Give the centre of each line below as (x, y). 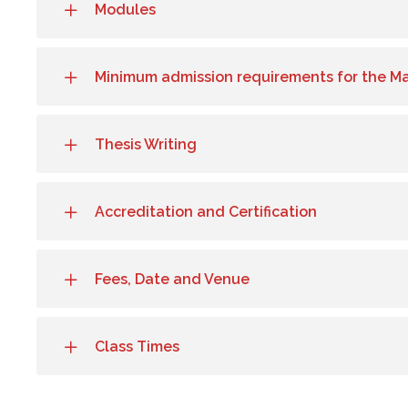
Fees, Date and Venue (172, 280)
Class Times (137, 347)
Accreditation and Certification (206, 212)
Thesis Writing (146, 145)
